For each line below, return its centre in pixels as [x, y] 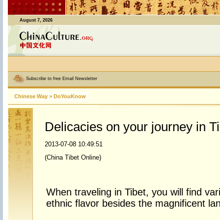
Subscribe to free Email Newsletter [61, 79]
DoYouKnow [69, 96]
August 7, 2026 [36, 20]
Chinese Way [31, 96]
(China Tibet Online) [73, 157]
